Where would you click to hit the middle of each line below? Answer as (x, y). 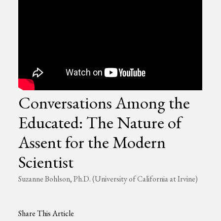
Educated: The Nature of (100, 122)
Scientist (46, 162)
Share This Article (46, 213)
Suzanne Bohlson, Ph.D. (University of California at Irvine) (108, 179)
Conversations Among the (104, 103)
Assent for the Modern (92, 142)
